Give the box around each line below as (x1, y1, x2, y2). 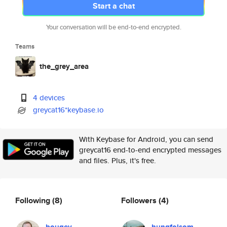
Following (15, 194, 52, 206)
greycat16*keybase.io (33, 104, 104, 115)
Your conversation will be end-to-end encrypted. (46, 22, 181, 32)
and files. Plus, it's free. (79, 155, 156, 166)
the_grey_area (40, 61, 89, 72)
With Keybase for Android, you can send (79, 134, 213, 144)
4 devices (33, 92, 65, 103)
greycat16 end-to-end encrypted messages (79, 144, 221, 155)
